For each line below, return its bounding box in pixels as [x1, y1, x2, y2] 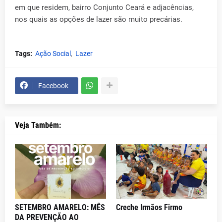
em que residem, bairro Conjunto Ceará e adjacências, [15, 2, 194, 12]
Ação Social [35, 49, 71, 57]
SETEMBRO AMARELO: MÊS [15, 202, 105, 212]
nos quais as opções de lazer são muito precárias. [15, 14, 182, 24]
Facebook [38, 81, 68, 90]
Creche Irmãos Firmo [116, 202, 182, 212]
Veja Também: [15, 120, 61, 130]
